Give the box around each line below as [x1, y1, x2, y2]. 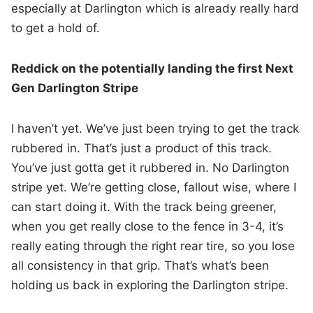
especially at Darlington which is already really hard [11, 1, 300, 16]
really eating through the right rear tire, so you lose [11, 239, 296, 254]
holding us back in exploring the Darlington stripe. [11, 278, 289, 293]
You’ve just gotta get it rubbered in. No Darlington [11, 161, 290, 175]
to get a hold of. [11, 21, 101, 36]
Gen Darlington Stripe [11, 81, 139, 96]
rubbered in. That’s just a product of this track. [11, 141, 272, 156]
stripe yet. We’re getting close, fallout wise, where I [11, 180, 297, 195]
